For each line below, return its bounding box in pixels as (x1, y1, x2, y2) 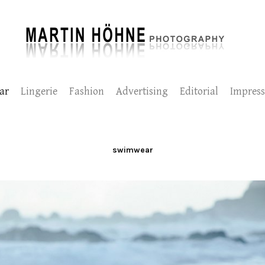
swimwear (112, 145, 153, 155)
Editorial (179, 85, 218, 98)
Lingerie (20, 85, 57, 98)
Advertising (115, 85, 168, 98)
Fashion (69, 85, 104, 98)
